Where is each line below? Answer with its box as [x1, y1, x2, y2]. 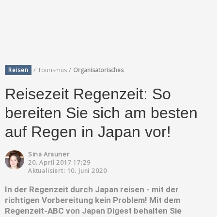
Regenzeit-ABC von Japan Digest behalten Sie [5, 205, 182, 216]
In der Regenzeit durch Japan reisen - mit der [5, 184, 179, 194]
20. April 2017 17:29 [28, 158, 91, 167]
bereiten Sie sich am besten [5, 104, 198, 122]
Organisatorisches [73, 65, 124, 74]
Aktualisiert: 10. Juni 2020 [28, 166, 107, 175]
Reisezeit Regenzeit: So [5, 85, 171, 103]
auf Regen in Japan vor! [5, 123, 171, 140]
